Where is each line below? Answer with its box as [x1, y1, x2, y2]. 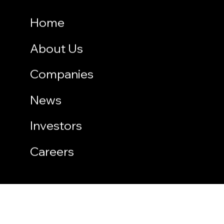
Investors [30, 117, 82, 133]
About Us [30, 40, 83, 56]
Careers [30, 143, 74, 159]
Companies [30, 66, 93, 81]
